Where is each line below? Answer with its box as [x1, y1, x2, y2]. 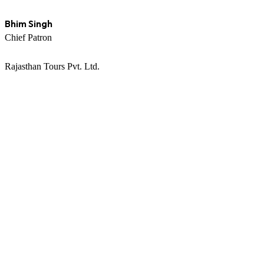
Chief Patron [5, 32, 52, 42]
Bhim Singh [5, 17, 52, 29]
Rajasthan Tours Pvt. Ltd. [5, 61, 100, 71]
